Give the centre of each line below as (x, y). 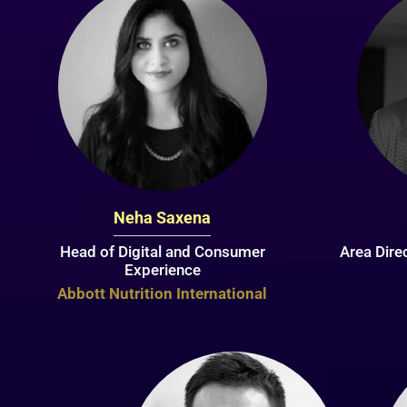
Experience (162, 269)
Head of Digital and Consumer (162, 251)
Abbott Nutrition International (163, 293)
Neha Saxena (163, 217)
